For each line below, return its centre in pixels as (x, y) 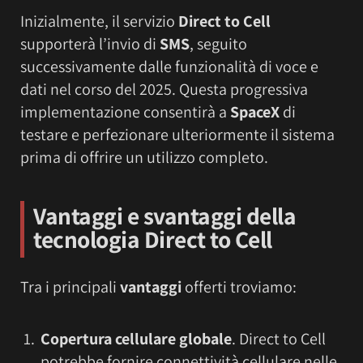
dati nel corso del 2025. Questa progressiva (164, 90)
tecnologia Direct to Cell (153, 239)
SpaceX (256, 112)
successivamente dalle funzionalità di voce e (169, 67)
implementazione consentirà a (125, 112)
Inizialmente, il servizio (99, 21)
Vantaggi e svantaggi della (164, 216)
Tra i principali (70, 287)
